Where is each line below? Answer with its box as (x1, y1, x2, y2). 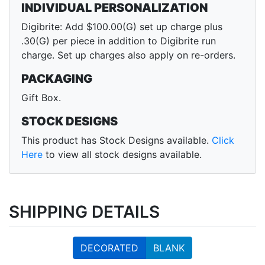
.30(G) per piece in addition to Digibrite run (21, 35, 216, 47)
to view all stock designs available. (43, 148, 202, 161)
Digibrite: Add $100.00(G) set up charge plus (21, 21, 222, 33)
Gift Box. (21, 92, 61, 104)
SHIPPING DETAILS (9, 202, 160, 222)
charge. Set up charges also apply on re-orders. (21, 49, 235, 62)
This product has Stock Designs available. (21, 134, 212, 147)
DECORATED (80, 242, 138, 254)
